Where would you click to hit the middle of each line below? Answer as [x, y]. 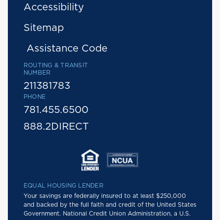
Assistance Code [67, 49]
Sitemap [44, 28]
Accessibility [54, 8]
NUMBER [37, 73]
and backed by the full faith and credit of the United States [110, 205]
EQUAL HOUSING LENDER [64, 186]
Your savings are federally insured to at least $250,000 [105, 196]
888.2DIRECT [56, 127]
